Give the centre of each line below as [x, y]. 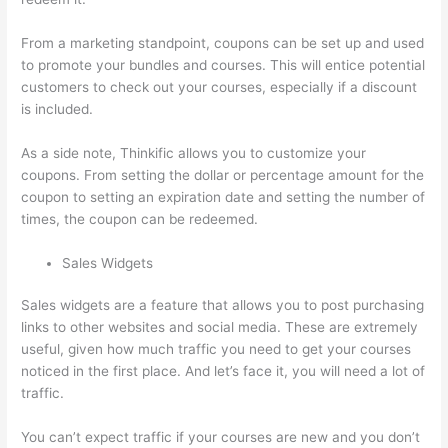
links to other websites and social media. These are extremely [220, 327]
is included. [57, 108]
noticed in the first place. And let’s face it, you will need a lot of [223, 371]
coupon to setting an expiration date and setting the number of [223, 196]
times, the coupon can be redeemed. [140, 218]
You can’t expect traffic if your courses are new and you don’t [221, 437]
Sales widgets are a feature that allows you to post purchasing [223, 305]
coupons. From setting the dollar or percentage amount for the [223, 174]
